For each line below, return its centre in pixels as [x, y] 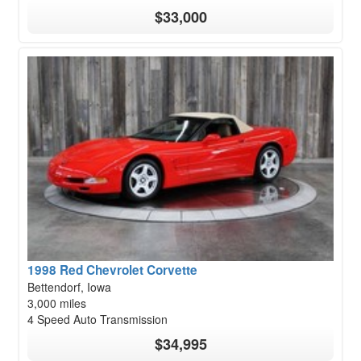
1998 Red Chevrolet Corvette [112, 270]
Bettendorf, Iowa [69, 286]
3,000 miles [57, 303]
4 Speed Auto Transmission [98, 319]
